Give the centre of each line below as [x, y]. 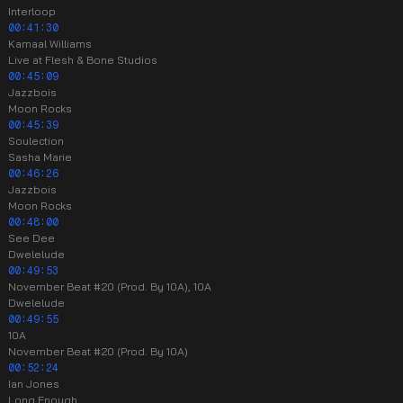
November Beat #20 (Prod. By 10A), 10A [110, 287]
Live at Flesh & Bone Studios [83, 60]
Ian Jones [34, 384]
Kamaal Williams [50, 44]
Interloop [32, 11]
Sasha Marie [40, 157]
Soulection [36, 141]
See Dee [31, 238]
